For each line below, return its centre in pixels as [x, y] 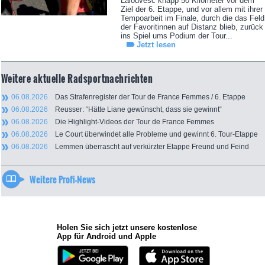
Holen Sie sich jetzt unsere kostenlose [127, 228]
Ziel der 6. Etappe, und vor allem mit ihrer [191, 9]
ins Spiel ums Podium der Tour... [176, 36]
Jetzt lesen [156, 45]
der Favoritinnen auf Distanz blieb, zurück [192, 27]
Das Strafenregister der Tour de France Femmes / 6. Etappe [147, 97]
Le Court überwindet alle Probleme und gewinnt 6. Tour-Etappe [153, 135]
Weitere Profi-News [62, 180]
